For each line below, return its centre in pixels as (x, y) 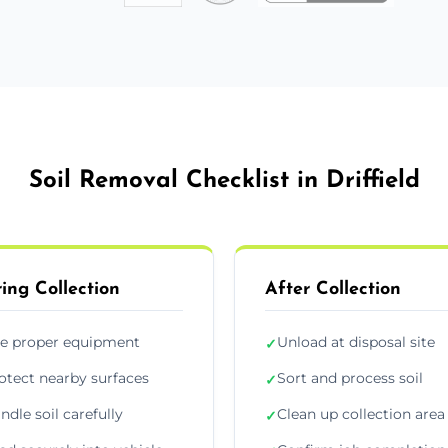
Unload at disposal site (356, 341)
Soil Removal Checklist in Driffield (224, 180)
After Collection (333, 289)
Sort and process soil (350, 377)
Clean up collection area (361, 413)
